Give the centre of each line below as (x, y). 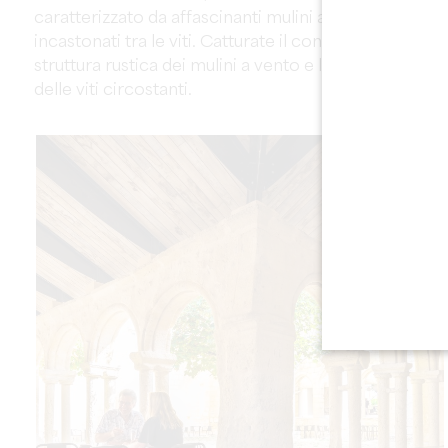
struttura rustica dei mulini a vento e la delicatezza (228, 66)
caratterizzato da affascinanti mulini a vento (204, 18)
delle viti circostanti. (112, 90)
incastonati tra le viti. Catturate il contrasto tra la (222, 42)
